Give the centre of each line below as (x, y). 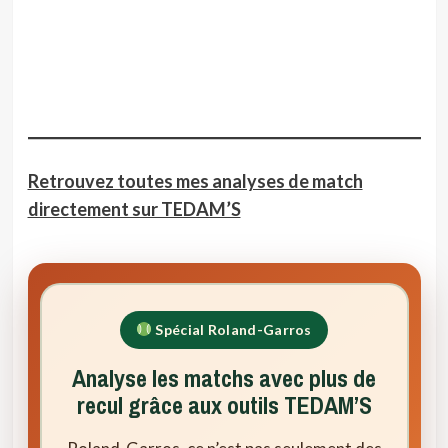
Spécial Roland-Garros (232, 329)
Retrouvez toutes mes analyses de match (195, 180)
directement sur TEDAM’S (134, 208)
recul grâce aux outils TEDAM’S (224, 404)
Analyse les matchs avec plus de (224, 377)
